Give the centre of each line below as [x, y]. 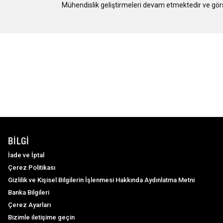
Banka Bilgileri [29, 192]
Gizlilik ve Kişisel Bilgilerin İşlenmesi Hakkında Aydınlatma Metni [101, 180]
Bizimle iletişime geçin [41, 217]
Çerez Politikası [32, 167]
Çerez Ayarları [29, 205]
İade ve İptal [26, 155]
